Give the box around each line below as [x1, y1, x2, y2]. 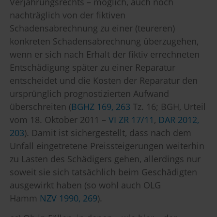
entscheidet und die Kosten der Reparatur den [10, 74, 198, 86]
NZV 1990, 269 [40, 192, 97, 204]
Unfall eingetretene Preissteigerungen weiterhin [10, 139, 204, 152]
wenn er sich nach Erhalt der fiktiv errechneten [10, 48, 200, 60]
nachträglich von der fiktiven [10, 9, 125, 21]
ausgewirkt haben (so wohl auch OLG [10, 179, 161, 191]
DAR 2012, [158, 113, 199, 125]
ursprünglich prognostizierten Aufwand [10, 87, 169, 99]
